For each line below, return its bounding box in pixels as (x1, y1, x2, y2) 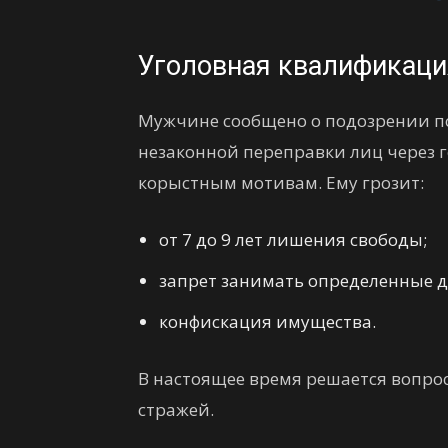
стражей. (138, 398, 214, 421)
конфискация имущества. (159, 310, 376, 333)
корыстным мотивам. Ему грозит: (138, 171, 424, 194)
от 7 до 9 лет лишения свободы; (159, 228, 427, 251)
